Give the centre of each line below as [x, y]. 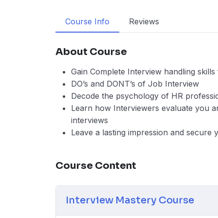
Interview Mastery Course [130, 200]
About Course [91, 52]
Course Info [87, 21]
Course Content [96, 166]
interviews [90, 120]
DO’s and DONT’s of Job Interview [135, 84]
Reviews [144, 21]
